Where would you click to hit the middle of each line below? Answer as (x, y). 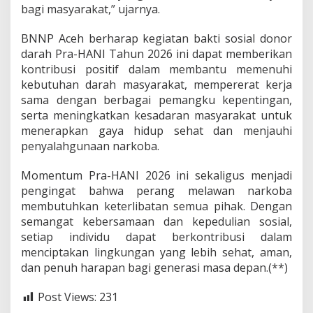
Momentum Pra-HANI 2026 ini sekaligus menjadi (156, 175)
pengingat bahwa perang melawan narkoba (156, 191)
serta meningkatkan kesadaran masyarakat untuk (156, 115)
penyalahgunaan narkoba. (90, 146)
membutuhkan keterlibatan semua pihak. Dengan (156, 206)
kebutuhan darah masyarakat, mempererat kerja (156, 85)
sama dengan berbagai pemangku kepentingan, (156, 100)
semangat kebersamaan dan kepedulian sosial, (156, 221)
